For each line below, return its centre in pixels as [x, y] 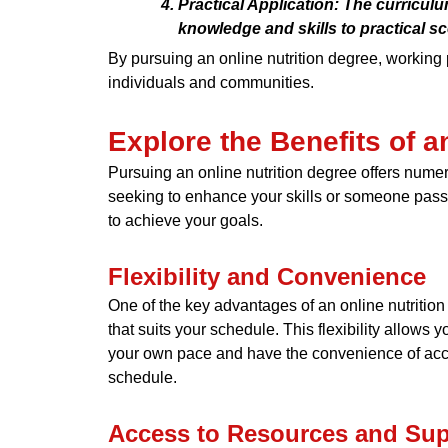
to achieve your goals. [185, 220]
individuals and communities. [210, 82]
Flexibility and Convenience [266, 276]
